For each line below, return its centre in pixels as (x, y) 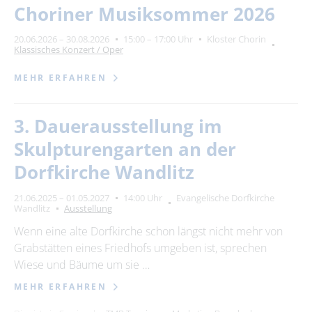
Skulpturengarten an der (125, 150)
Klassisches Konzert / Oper (69, 50)
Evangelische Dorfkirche (225, 197)
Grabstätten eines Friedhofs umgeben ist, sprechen (140, 248)
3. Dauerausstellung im (118, 127)
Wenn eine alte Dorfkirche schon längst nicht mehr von (148, 231)
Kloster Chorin (236, 39)
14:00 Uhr (143, 197)
